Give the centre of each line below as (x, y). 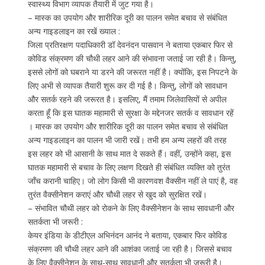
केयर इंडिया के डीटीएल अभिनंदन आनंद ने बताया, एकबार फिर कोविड (127, 235)
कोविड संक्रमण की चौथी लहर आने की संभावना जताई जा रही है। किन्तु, (132, 58)
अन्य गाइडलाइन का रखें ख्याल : (74, 31)
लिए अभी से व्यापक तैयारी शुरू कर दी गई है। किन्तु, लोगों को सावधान (127, 85)
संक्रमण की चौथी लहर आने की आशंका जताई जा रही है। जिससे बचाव (130, 248)
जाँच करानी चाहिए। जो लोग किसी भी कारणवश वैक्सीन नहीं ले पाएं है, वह (132, 180)
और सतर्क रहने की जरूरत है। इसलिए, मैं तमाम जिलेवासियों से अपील (127, 99)
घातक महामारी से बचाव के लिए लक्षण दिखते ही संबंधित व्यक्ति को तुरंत (129, 167)
